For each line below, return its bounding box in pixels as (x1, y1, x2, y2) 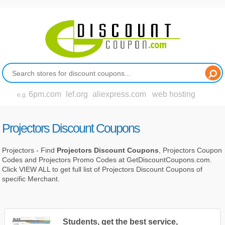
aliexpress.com (92, 90, 147, 98)
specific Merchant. (2, 174, 60, 183)
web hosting (152, 90, 196, 98)
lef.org (66, 90, 88, 98)
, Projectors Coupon (159, 146, 222, 154)
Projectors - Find (2, 146, 57, 154)
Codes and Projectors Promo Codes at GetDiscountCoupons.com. (2, 155, 212, 164)
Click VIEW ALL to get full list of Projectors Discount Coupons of (2, 165, 203, 173)
